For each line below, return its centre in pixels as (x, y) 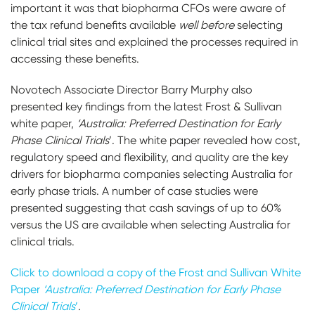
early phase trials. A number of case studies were (134, 191)
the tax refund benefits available (95, 25)
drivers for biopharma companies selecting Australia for (152, 174)
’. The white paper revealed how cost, (205, 140)
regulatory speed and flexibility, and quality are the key (149, 157)
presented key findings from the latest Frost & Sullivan (146, 107)
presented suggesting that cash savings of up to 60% (146, 208)
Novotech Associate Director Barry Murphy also (131, 90)
